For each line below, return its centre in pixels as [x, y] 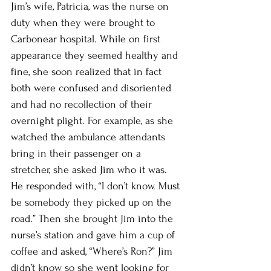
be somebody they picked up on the [93, 202]
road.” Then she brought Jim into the [93, 218]
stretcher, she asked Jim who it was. [90, 169]
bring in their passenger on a [77, 153]
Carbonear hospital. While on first [87, 39]
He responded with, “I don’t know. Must [97, 186]
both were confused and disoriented [93, 88]
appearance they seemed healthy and [96, 55]
